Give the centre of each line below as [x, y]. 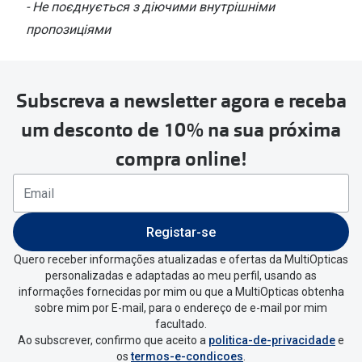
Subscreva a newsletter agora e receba [181, 101]
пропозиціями [68, 30]
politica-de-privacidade [272, 341]
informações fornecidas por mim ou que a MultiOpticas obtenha [181, 292]
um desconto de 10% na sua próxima [181, 130]
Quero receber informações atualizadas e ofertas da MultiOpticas [181, 260]
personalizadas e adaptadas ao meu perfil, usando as [181, 276]
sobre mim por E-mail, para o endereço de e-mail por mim [181, 308]
